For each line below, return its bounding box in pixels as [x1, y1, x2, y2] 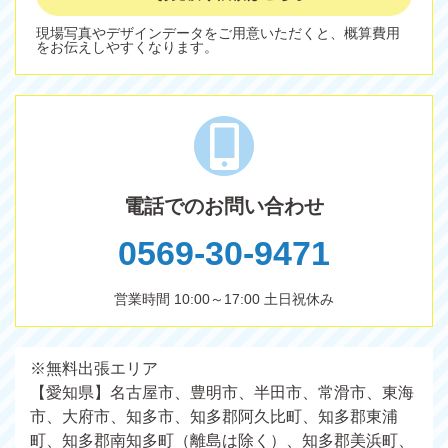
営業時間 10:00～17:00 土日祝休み [114, 291, 334, 307]
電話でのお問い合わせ [124, 195, 324, 217]
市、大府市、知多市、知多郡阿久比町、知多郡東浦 [30, 408, 398, 425]
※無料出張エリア [30, 360, 158, 377]
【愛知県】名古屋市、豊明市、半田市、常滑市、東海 [30, 384, 414, 401]
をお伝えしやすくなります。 [36, 39, 218, 55]
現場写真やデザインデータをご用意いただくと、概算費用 [36, 25, 400, 41]
